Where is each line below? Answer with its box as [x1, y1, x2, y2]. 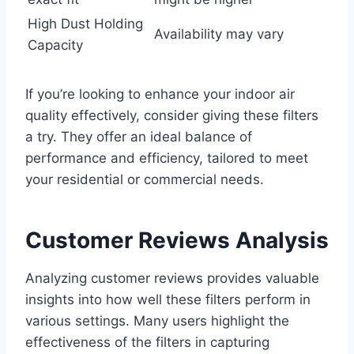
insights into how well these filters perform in [25, 292, 311, 308]
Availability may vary [154, 26, 284, 43]
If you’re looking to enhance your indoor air [25, 86, 295, 103]
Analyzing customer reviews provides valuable [25, 270, 319, 287]
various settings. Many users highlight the [25, 313, 289, 330]
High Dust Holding [28, 16, 143, 32]
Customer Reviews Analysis [25, 227, 329, 254]
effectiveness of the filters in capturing [25, 334, 269, 351]
